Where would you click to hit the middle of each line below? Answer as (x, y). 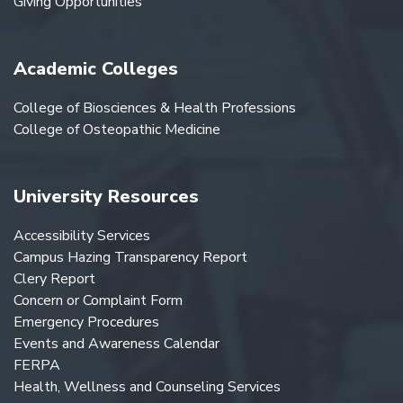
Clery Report (54, 279)
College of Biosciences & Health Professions (155, 108)
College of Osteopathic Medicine (117, 130)
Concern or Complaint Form (98, 301)
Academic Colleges (96, 69)
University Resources (106, 197)
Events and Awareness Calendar (116, 344)
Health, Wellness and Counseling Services (147, 387)
